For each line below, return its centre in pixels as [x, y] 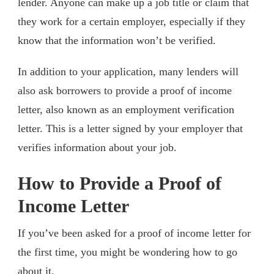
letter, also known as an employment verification [126, 109]
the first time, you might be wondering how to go [128, 252]
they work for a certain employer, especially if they [131, 21]
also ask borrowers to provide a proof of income [125, 90]
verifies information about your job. [97, 147]
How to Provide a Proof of [120, 183]
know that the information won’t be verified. [117, 40]
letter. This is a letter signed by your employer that [130, 128]
